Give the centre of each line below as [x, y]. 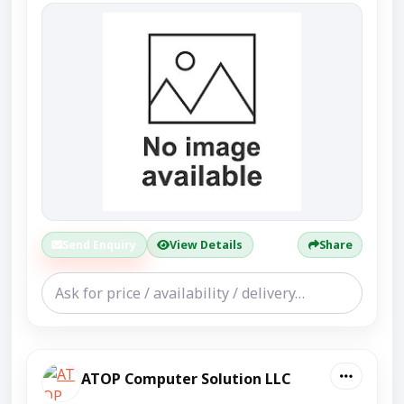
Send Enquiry [100, 244]
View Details [207, 244]
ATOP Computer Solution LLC [186, 379]
